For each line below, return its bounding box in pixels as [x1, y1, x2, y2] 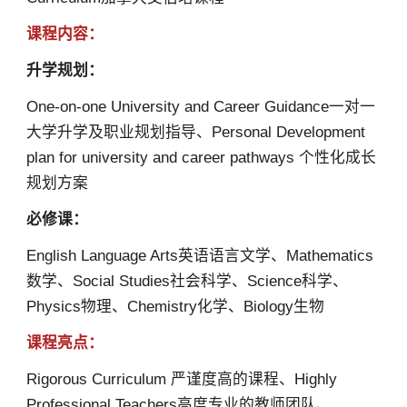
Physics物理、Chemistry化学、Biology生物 [25, 298, 324, 315]
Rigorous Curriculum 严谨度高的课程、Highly [25, 370, 337, 388]
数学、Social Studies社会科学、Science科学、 [25, 273, 348, 290]
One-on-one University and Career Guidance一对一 [25, 98, 375, 116]
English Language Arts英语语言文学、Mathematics [25, 247, 373, 264]
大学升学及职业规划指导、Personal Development [25, 124, 365, 142]
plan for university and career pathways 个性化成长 [25, 149, 376, 167]
